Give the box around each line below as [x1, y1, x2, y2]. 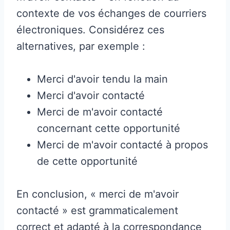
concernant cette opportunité [37, 122, 180, 135]
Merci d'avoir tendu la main [37, 72, 168, 85]
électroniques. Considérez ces [16, 23, 164, 36]
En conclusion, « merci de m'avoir [16, 187, 179, 200]
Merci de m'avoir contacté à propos [37, 138, 208, 151]
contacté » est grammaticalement [16, 204, 178, 217]
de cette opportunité [37, 155, 138, 167]
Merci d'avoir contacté [37, 89, 145, 102]
